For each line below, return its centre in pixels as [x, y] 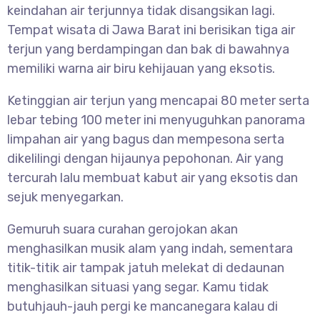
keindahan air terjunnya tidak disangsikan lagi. [141, 11]
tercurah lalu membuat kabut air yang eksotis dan [152, 178]
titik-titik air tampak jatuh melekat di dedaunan [146, 268]
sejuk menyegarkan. [65, 197]
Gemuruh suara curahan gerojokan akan [122, 230]
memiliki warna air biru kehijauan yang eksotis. [141, 69]
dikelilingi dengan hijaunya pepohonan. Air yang [145, 159]
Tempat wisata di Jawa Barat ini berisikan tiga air [151, 30]
